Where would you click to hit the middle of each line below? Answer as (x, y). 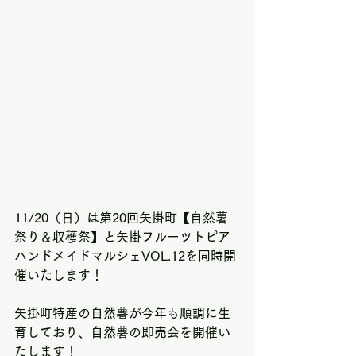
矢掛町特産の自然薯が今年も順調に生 (122, 313)
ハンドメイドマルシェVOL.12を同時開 (125, 255)
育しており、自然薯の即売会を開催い (122, 332)
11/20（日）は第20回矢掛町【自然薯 (121, 217)
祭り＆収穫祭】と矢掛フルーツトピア (124, 236)
